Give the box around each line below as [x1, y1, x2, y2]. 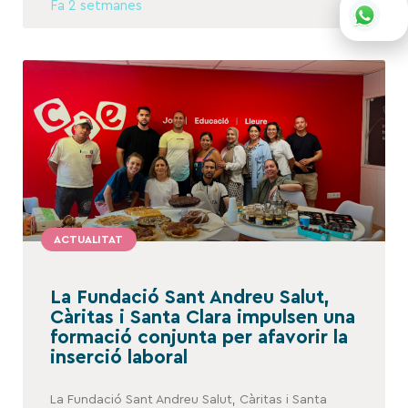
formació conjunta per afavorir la [50, 328, 348, 348]
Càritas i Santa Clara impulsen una [50, 308, 355, 328]
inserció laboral [50, 348, 188, 368]
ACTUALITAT [54, 233, 124, 245]
